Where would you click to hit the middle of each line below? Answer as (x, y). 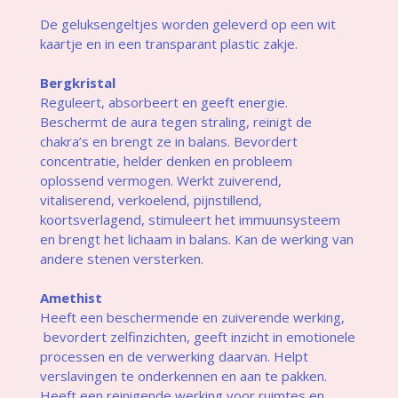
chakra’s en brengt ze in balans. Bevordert (168, 141)
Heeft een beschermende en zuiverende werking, (192, 317)
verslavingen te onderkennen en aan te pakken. (183, 375)
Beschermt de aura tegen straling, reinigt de (175, 121)
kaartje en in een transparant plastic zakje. (168, 43)
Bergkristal (77, 82)
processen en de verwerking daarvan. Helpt (174, 356)
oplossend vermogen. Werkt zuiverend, (160, 180)
